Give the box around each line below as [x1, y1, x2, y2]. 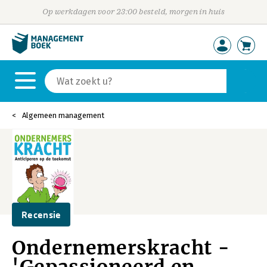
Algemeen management [22, 111, 104, 120]
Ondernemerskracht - [12, 236, 229, 260]
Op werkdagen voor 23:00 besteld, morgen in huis [42, 7, 225, 16]
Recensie [21, 209, 61, 220]
